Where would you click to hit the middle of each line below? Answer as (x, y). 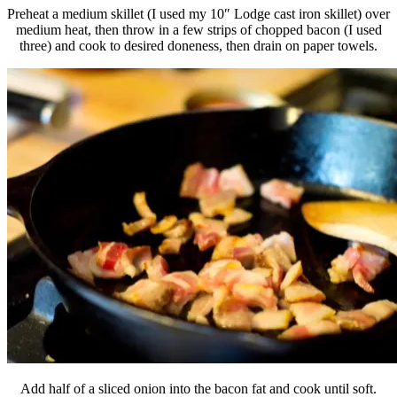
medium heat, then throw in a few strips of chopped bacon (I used (198, 29)
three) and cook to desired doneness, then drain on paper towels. (198, 45)
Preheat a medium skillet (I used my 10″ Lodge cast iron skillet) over (198, 13)
